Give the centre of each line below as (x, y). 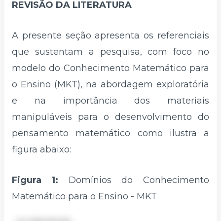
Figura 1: (35, 180)
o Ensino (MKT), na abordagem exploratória (110, 84)
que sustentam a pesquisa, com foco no (110, 52)
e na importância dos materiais (110, 100)
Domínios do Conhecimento (133, 180)
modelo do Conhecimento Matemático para (110, 68)
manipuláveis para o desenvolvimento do (110, 117)
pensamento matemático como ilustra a (110, 133)
